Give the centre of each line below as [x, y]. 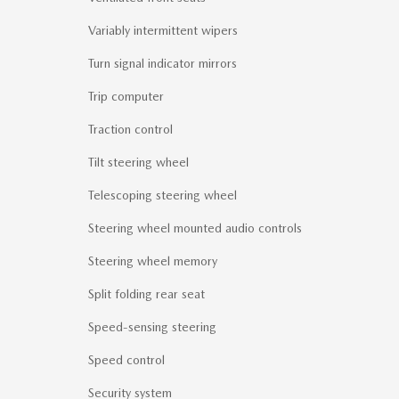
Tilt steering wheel [138, 163]
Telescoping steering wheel [163, 195]
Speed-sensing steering [152, 327]
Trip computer [126, 97]
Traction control [130, 130]
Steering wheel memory [153, 261]
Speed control [126, 360]
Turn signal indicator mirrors [163, 64]
